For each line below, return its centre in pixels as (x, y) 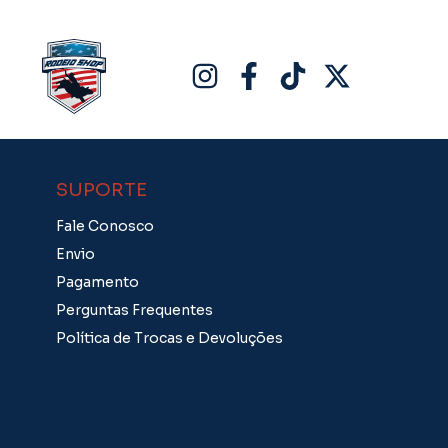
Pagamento (97, 282)
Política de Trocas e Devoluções (169, 338)
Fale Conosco (104, 226)
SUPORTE (101, 190)
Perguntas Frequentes (134, 310)
